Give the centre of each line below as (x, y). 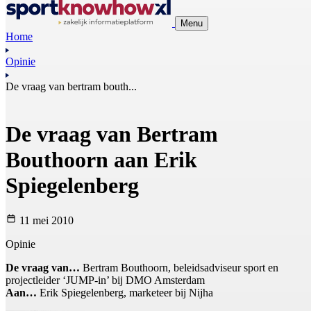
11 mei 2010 (45, 221)
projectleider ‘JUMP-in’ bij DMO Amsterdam (105, 280)
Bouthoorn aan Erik (101, 159)
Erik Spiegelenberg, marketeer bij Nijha (125, 293)
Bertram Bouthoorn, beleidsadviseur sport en (179, 268)
